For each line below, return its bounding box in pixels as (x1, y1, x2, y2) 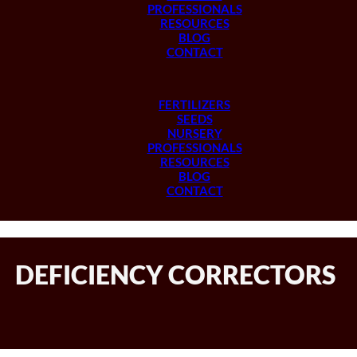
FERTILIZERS (159, 97, 230, 112)
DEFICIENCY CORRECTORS (15, 258, 335, 290)
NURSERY (167, 126, 222, 141)
